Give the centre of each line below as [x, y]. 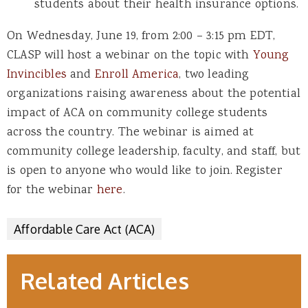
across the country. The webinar [98, 132]
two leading [217, 75]
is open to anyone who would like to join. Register [145, 171]
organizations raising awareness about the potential [154, 94]
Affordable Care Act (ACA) [85, 229]
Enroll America [137, 75]
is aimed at [221, 132]
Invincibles [37, 75]
